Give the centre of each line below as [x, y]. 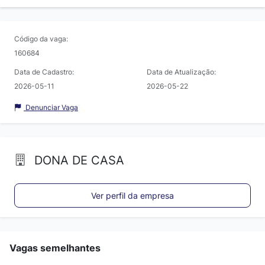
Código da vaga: [41, 38]
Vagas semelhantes [55, 248]
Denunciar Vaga [51, 107]
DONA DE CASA [77, 160]
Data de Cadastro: [44, 72]
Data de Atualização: [181, 72]
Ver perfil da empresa [132, 196]
